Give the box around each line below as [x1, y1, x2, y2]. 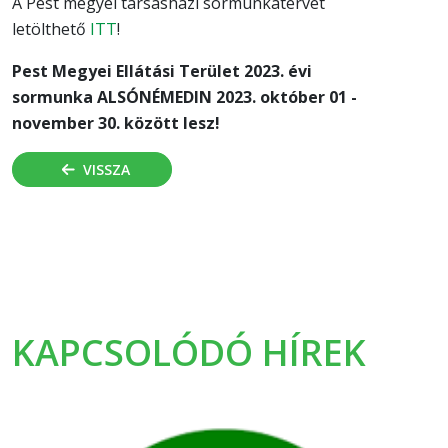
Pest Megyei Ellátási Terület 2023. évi [12, 60, 312, 83]
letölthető [12, 18, 90, 41]
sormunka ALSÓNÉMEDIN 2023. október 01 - [12, 86, 357, 109]
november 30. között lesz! [12, 112, 220, 135]
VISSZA [82, 160, 130, 180]
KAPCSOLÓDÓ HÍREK [12, 328, 366, 378]
